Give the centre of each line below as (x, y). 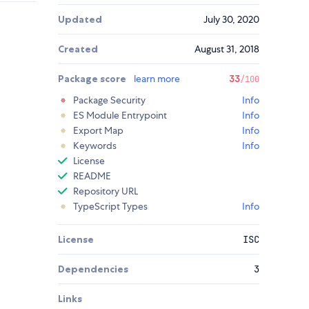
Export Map (98, 131)
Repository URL (106, 191)
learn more (157, 79)
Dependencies (93, 269)
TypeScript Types (110, 207)
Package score (93, 79)
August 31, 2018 (227, 49)
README (92, 176)
